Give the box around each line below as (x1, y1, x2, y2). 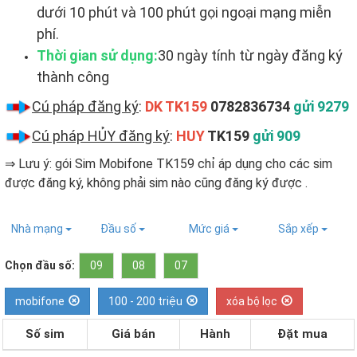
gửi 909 (253, 127, 300, 144)
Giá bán (112, 327, 155, 341)
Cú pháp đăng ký (32, 98, 139, 115)
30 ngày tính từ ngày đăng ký (158, 47, 343, 64)
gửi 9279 (293, 98, 349, 115)
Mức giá (189, 222, 232, 235)
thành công (37, 69, 112, 85)
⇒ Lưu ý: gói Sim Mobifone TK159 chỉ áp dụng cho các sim (5, 156, 332, 171)
